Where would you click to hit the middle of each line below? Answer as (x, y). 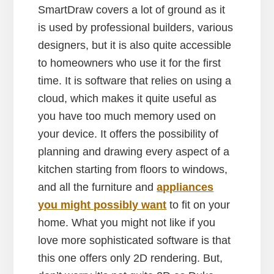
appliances (185, 187)
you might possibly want (102, 205)
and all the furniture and (98, 187)
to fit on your (198, 205)
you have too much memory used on (127, 117)
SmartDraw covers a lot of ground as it (132, 10)
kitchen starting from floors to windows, (133, 170)
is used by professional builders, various (136, 28)
